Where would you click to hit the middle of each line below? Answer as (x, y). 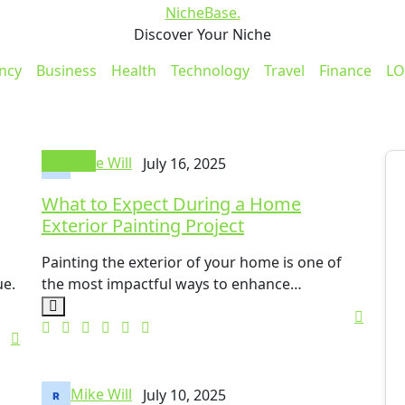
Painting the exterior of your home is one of (192, 263)
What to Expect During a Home (171, 204)
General (69, 161)
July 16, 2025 (184, 163)
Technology (210, 71)
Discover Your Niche (202, 35)
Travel (284, 71)
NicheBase (201, 13)
